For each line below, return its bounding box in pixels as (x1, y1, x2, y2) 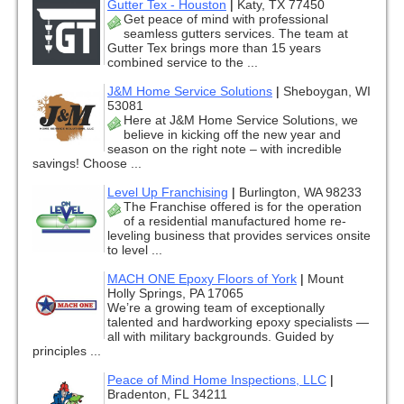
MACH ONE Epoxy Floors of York (107, 271, 297, 287)
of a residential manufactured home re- (124, 214, 346, 229)
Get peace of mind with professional (124, 12, 328, 27)
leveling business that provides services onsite (107, 228, 371, 243)
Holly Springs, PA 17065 (107, 286, 243, 301)
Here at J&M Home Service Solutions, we (124, 113, 358, 128)
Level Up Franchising (107, 185, 228, 200)
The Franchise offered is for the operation (124, 199, 362, 215)
